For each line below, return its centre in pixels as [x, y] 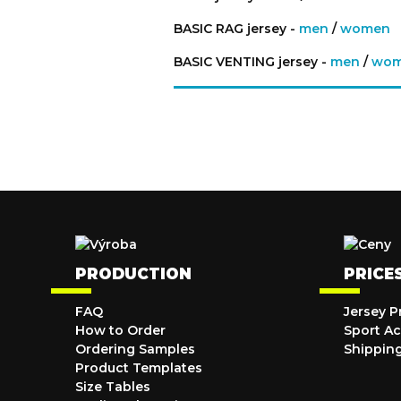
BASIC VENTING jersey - [252, 62]
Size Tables [113, 387]
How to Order [120, 330]
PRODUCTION [133, 274]
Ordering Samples [135, 349]
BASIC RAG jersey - [236, 29]
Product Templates [139, 368]
